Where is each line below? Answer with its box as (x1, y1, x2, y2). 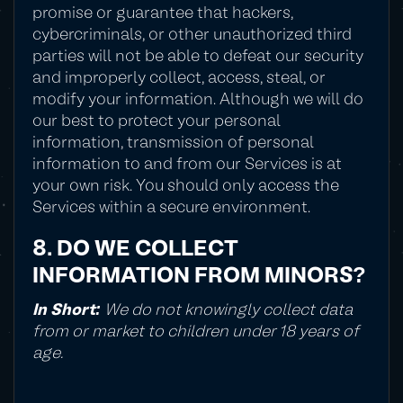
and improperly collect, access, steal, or (32, 71, 326, 86)
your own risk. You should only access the (32, 179, 339, 194)
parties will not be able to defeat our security (32, 49, 363, 65)
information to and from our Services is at (32, 157, 342, 173)
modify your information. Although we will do (32, 93, 363, 108)
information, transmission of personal (32, 136, 314, 151)
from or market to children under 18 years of (32, 325, 359, 340)
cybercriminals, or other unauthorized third (32, 28, 352, 43)
